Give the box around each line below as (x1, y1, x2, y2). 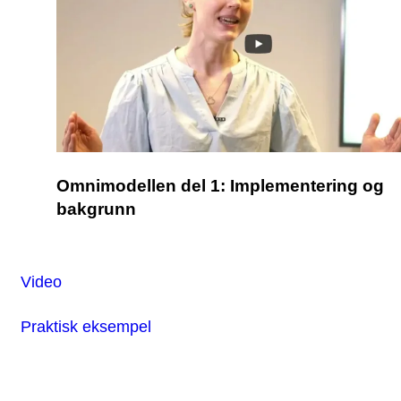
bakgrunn (56, 200, 136, 218)
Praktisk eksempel (21, 316, 151, 336)
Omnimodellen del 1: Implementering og (56, 176, 384, 195)
